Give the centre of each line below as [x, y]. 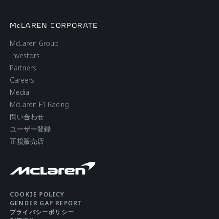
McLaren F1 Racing [39, 105]
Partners [23, 68]
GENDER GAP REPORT [46, 203]
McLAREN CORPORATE [54, 25]
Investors [25, 56]
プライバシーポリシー [42, 212]
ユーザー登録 [30, 129]
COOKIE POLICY [37, 194]
